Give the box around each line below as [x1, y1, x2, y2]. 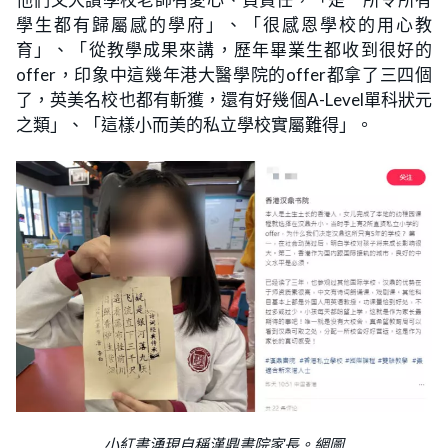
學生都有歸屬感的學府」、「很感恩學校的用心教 [16, 14, 432, 35]
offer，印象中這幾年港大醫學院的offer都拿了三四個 [16, 64, 432, 85]
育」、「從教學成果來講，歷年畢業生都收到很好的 [16, 39, 432, 60]
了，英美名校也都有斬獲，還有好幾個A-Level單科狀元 [16, 89, 432, 110]
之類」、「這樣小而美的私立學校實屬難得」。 [16, 114, 373, 135]
